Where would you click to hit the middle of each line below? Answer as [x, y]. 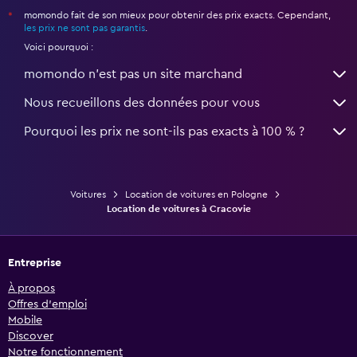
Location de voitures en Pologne [196, 195]
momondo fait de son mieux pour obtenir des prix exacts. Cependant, [177, 16]
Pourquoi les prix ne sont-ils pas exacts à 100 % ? [164, 132]
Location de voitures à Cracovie [178, 209]
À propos [31, 289]
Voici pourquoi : [59, 47]
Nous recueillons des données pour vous [142, 103]
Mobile [25, 321]
